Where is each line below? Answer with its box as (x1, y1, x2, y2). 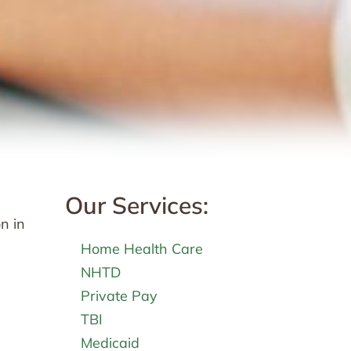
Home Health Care (80, 240, 203, 258)
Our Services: (64, 190, 208, 220)
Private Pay (80, 287, 157, 305)
